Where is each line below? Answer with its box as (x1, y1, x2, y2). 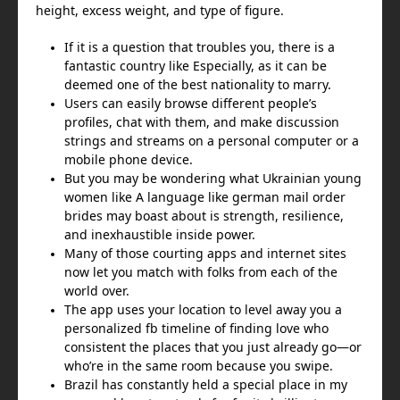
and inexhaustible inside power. (64, 229, 255, 241)
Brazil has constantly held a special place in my (64, 379, 347, 391)
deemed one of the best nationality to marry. (64, 79, 331, 91)
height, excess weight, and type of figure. (36, 4, 284, 17)
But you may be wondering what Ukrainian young (64, 172, 362, 185)
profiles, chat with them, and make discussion (64, 116, 339, 129)
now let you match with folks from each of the (64, 266, 337, 279)
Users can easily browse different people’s (64, 97, 317, 110)
